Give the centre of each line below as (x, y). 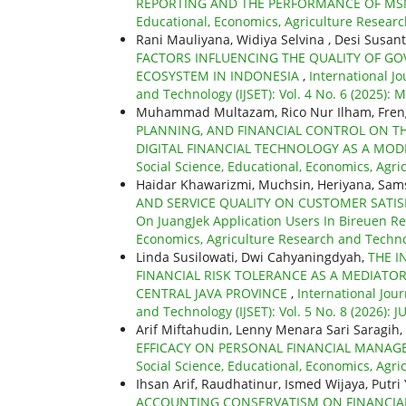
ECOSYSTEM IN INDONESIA (219, 75)
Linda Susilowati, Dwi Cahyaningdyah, (252, 256)
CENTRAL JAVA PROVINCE (213, 293)
